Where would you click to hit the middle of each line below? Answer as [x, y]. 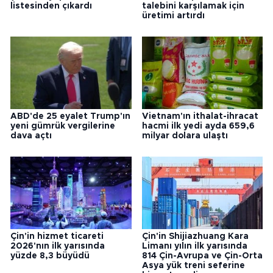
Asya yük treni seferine [193, 266]
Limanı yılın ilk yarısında [194, 246]
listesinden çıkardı [51, 6]
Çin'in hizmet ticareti [57, 237]
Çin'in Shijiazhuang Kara [195, 237]
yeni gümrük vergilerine [63, 126]
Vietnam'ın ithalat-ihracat [200, 117]
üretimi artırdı [173, 16]
